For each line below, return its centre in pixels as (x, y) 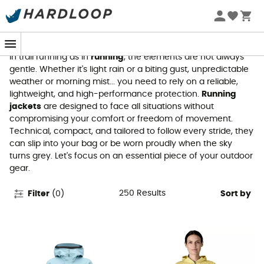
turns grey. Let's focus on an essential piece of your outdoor (131, 156)
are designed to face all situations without (128, 106)
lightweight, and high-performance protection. (105, 94)
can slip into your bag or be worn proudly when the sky (121, 143)
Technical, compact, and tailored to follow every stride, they (131, 131)
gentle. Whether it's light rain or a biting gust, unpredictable (129, 69)
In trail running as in (50, 57)
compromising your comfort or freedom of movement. (121, 119)
